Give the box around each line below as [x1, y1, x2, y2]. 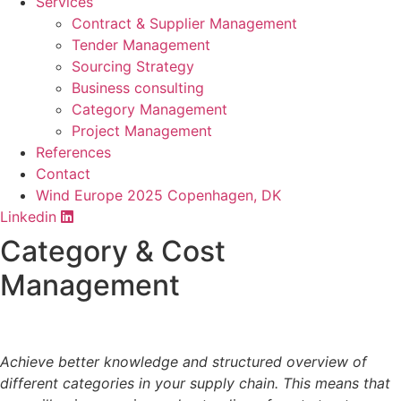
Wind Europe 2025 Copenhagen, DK [36, 185, 281, 204]
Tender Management [72, 35, 210, 54]
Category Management [72, 99, 227, 118]
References [36, 142, 111, 161]
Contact [36, 164, 90, 183]
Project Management [72, 121, 212, 140]
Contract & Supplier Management [72, 13, 297, 32]
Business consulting [72, 78, 204, 97]
